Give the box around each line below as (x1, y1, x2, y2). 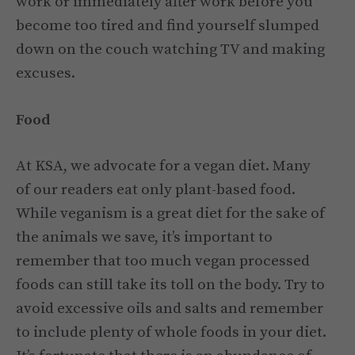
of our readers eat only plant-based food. (16, 181, 296, 200)
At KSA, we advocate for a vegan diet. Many (16, 157, 311, 176)
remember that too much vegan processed (16, 252, 310, 271)
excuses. (16, 64, 75, 83)
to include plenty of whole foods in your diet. (16, 323, 326, 342)
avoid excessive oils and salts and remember (16, 300, 323, 319)
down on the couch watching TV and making (16, 40, 325, 59)
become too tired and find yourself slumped (16, 17, 319, 36)
